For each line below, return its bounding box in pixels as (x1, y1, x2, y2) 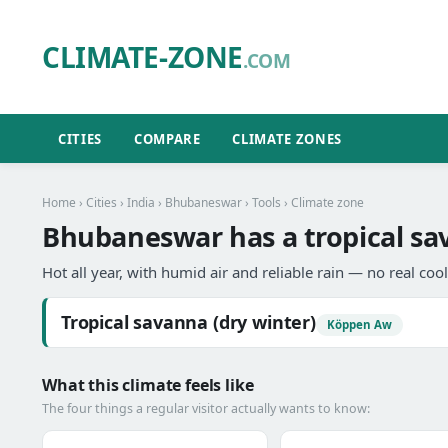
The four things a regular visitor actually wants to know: (42, 400, 370, 417)
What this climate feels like (42, 374, 254, 396)
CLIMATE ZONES (232, 129, 342, 148)
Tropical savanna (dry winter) (61, 310, 316, 334)
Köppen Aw (326, 317, 392, 332)
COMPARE (133, 129, 201, 148)
